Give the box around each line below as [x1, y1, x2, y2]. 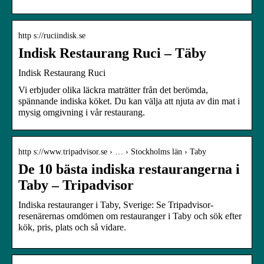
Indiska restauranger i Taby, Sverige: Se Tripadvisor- [18, 199, 213, 210]
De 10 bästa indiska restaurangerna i [18, 161, 240, 177]
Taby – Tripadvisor [18, 177, 134, 193]
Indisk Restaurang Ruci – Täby [18, 45, 206, 61]
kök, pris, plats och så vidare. [18, 222, 126, 232]
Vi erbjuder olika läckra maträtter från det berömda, [18, 84, 208, 95]
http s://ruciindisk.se [18, 31, 85, 40]
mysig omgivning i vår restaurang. [18, 107, 145, 117]
